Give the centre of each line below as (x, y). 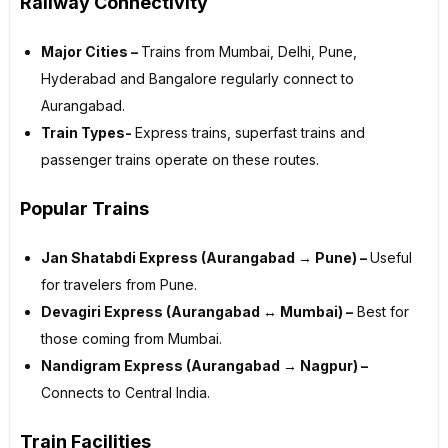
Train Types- (88, 133)
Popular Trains (84, 209)
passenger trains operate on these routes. (180, 160)
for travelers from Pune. (119, 285)
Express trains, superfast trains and (250, 133)
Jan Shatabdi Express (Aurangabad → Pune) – (205, 258)
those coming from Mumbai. (131, 339)
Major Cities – (91, 52)
